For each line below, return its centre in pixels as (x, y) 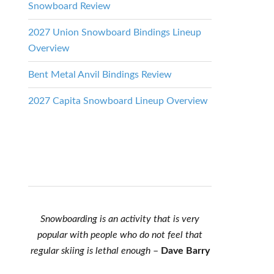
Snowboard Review (69, 6)
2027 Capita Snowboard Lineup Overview (118, 101)
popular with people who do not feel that (120, 235)
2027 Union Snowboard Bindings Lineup (115, 32)
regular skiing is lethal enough (90, 251)
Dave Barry (185, 251)
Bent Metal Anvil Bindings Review (100, 75)
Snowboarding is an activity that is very (120, 219)
